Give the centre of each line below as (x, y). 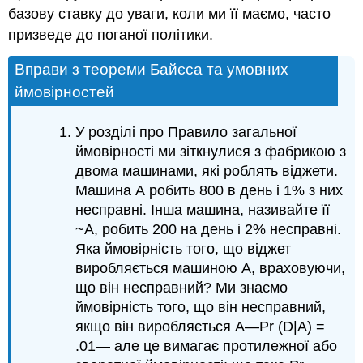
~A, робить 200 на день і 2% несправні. (209, 230)
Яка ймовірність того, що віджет (184, 249)
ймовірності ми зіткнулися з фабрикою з (211, 152)
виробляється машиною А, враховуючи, (211, 269)
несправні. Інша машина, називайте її (203, 210)
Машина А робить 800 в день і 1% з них (209, 191)
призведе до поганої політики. (111, 34)
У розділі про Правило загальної (186, 132)
